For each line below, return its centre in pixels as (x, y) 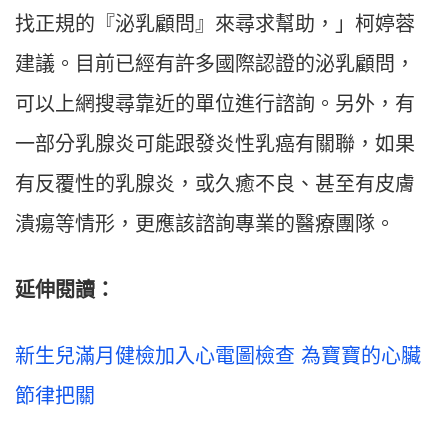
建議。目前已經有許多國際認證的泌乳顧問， (215, 64)
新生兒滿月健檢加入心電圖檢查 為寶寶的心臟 (218, 356)
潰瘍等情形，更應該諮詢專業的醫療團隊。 (205, 224)
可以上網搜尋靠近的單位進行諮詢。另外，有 (215, 104)
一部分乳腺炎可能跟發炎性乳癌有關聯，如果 (215, 144)
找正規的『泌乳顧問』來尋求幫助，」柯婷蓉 (215, 24)
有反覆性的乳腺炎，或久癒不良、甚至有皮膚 (215, 184)
